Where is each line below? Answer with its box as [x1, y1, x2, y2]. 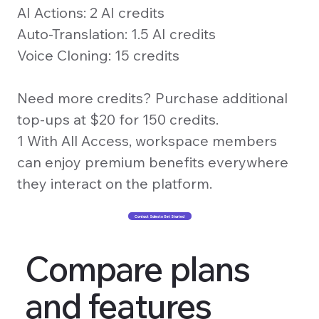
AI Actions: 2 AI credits [16, 4, 164, 22]
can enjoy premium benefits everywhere [16, 153, 288, 172]
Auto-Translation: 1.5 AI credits [16, 25, 216, 43]
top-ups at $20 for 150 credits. [16, 110, 219, 129]
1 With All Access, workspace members [16, 132, 277, 150]
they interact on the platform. [16, 174, 212, 193]
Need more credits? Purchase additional [16, 89, 288, 108]
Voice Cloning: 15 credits [16, 46, 179, 65]
